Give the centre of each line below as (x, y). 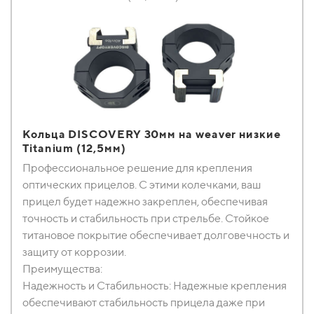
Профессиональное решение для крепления (137, 168)
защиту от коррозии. (74, 252)
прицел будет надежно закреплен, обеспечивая (145, 202)
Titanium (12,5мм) (74, 148)
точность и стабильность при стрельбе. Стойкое (146, 218)
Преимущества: (62, 269)
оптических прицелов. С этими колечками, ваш (142, 185)
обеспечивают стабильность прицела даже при (144, 302)
